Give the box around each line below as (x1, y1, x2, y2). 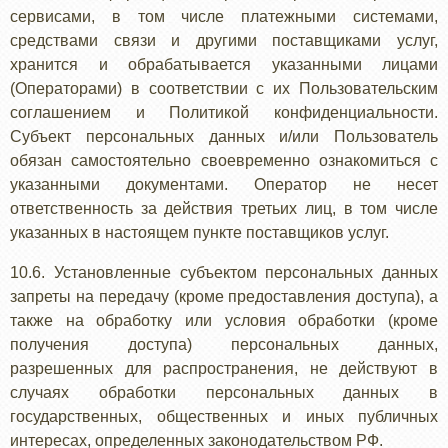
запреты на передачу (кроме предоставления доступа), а (10, 288, 438, 305)
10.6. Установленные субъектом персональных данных (10, 264, 438, 281)
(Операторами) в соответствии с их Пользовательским (10, 80, 438, 97)
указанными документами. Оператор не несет (10, 176, 438, 193)
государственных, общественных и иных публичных (10, 408, 438, 425)
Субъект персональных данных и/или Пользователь (10, 128, 438, 145)
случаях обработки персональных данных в (10, 384, 438, 401)
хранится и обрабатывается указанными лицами (10, 56, 438, 73)
